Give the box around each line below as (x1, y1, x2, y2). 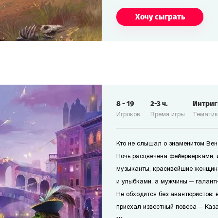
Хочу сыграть (135, 12, 185, 21)
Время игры (150, 111, 185, 118)
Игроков (116, 111, 140, 118)
